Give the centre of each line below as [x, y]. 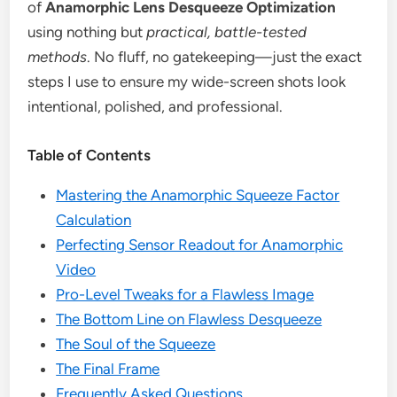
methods [58, 57]
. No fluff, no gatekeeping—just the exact [225, 57]
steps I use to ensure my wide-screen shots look [187, 82]
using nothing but [87, 32]
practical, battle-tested [227, 32]
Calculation [94, 220]
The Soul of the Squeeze [136, 344]
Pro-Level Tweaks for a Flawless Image [185, 294]
